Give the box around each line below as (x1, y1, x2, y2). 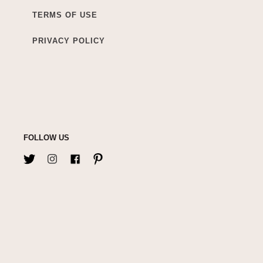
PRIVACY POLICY (32, 36, 105, 46)
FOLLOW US (23, 133, 69, 143)
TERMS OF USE (32, 11, 97, 20)
